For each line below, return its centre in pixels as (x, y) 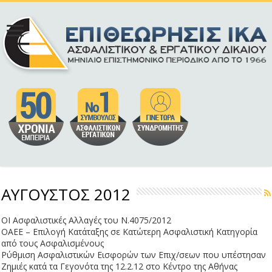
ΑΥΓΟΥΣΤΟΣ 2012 (66, 195)
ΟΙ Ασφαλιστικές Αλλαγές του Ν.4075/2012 (87, 220)
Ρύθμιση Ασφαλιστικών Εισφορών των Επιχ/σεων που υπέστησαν (134, 255)
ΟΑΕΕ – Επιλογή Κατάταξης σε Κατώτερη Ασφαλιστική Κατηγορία (130, 232)
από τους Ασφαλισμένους (53, 243)
